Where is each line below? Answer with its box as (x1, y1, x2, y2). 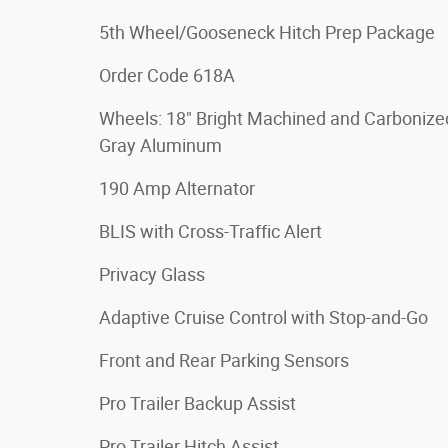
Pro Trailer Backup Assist (99, 392, 296, 414)
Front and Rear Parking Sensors (99, 349, 349, 371)
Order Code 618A (99, 64, 235, 86)
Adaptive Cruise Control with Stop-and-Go (99, 306, 428, 328)
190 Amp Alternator (99, 177, 255, 199)
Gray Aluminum (99, 134, 222, 156)
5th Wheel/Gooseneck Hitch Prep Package (99, 21, 435, 43)
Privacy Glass (99, 263, 205, 285)
